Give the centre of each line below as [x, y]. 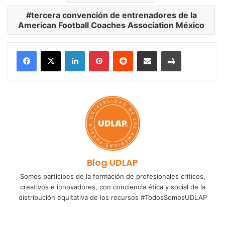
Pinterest [123, 51]
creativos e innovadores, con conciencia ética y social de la [113, 187]
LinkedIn [97, 51]
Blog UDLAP [113, 162]
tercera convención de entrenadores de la [114, 15]
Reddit [143, 51]
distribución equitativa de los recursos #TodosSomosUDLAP [113, 197]
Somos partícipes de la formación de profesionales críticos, [113, 176]
